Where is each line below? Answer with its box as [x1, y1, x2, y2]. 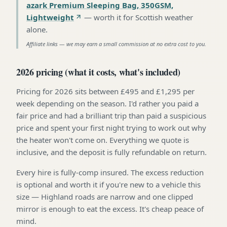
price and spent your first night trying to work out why [16, 122, 206, 133]
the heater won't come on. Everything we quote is [16, 134, 189, 145]
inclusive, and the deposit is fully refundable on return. [16, 146, 207, 157]
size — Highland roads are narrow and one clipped [16, 191, 193, 202]
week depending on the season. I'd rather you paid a [16, 98, 199, 108]
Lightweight [26, 12, 74, 22]
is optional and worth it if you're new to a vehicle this [16, 179, 201, 190]
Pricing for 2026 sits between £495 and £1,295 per [16, 86, 195, 96]
